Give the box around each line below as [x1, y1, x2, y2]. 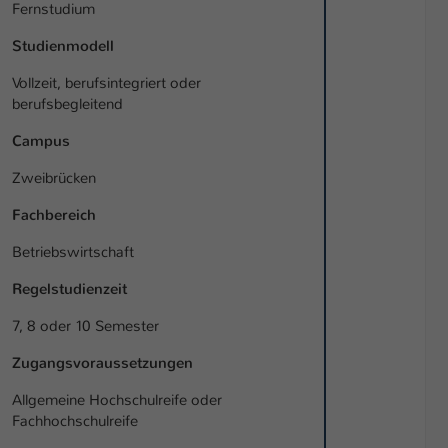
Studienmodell [12, 36, 114, 57]
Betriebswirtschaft [12, 242, 134, 263]
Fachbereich [12, 205, 96, 226]
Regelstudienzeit [12, 279, 127, 300]
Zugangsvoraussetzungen [12, 353, 193, 374]
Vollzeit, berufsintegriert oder [12, 73, 201, 94]
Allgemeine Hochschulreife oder [12, 390, 222, 411]
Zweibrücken [12, 168, 96, 189]
